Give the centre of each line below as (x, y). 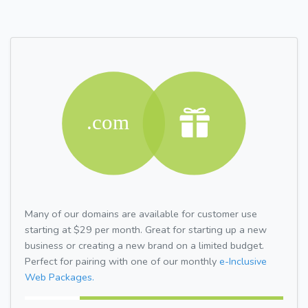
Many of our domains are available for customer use (141, 213)
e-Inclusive (243, 261)
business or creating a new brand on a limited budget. (144, 245)
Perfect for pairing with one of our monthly (122, 261)
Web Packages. (59, 277)
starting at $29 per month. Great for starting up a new (146, 229)
